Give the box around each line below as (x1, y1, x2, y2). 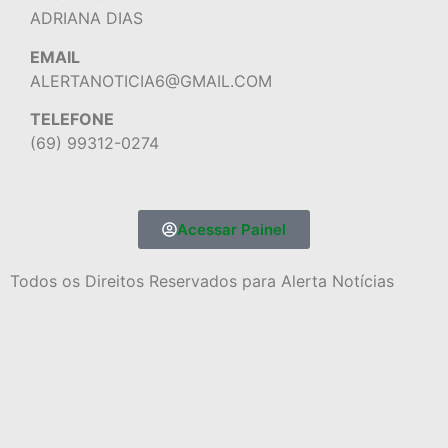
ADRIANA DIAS (30, 8, 143, 29)
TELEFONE (30, 109, 114, 130)
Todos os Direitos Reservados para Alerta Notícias (10, 270, 394, 291)
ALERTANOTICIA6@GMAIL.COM (30, 70, 272, 91)
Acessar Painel (177, 219, 286, 239)
